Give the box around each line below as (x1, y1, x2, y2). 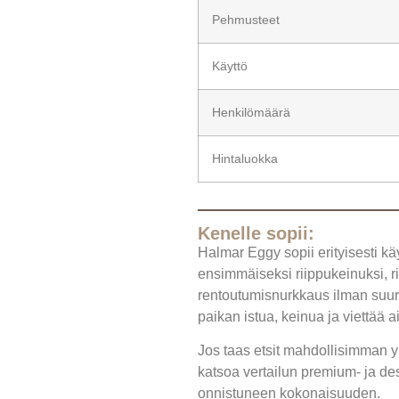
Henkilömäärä (212, 104, 290, 119)
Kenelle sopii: (198, 223, 314, 243)
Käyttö (212, 58, 248, 73)
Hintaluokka (212, 151, 278, 166)
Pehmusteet (212, 12, 280, 27)
